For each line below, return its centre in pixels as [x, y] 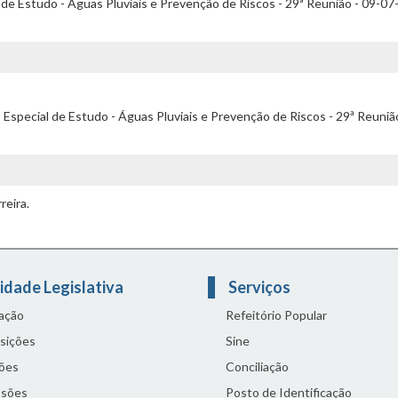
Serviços [261, 287]
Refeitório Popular [276, 315]
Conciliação [257, 366]
